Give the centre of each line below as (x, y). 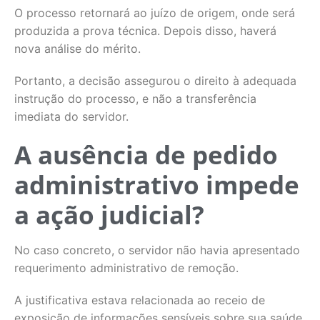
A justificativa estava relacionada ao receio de (140, 300)
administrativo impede (157, 185)
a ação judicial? (109, 215)
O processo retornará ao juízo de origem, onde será (155, 13)
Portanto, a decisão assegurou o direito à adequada (155, 81)
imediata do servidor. (71, 116)
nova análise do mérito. (77, 49)
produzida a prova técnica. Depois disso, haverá (145, 31)
